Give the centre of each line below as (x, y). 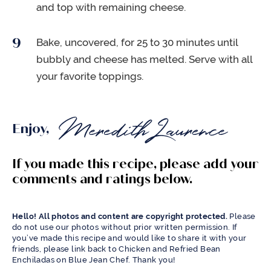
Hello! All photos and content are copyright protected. (120, 217)
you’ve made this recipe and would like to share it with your (129, 238)
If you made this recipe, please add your (135, 164)
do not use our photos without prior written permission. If (125, 227)
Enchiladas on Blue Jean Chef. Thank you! (94, 260)
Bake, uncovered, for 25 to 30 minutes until (137, 43)
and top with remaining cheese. (111, 8)
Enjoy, (32, 129)
